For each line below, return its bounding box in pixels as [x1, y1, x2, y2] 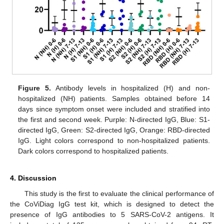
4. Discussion [10, 174, 56, 182]
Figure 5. [18, 84, 51, 92]
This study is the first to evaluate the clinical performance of [24, 189, 214, 198]
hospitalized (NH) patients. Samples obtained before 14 [18, 94, 210, 103]
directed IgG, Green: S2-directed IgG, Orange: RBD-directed [18, 126, 210, 134]
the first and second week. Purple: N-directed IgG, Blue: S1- [18, 115, 210, 124]
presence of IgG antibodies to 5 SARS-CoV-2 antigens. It [10, 210, 214, 219]
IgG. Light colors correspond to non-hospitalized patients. [18, 136, 210, 145]
